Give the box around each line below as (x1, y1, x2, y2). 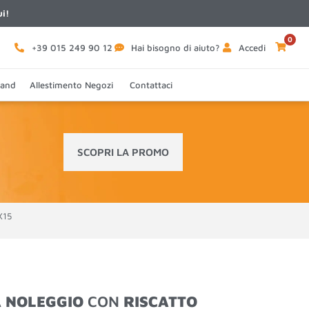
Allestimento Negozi (30, 79, 116, 90)
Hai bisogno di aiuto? (131, 41, 220, 53)
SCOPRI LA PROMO (77, 146, 170, 158)
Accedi (238, 41, 266, 53)
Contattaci (130, 79, 172, 90)
